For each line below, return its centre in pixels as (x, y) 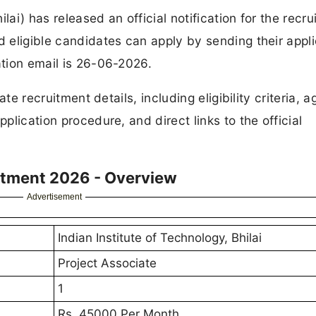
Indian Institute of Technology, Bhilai (160, 238)
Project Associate (107, 263)
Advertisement (54, 197)
